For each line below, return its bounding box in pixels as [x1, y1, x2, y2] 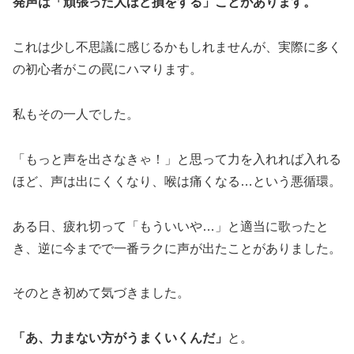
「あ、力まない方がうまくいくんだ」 [13, 331, 228, 345]
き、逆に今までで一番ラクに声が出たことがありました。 [13, 241, 341, 255]
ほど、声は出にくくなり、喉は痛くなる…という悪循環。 [13, 174, 341, 188]
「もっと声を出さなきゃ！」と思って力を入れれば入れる [13, 152, 341, 166]
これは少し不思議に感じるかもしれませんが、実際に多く [13, 40, 341, 55]
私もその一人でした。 [13, 107, 139, 122]
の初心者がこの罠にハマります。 [13, 62, 202, 77]
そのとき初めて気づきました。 [13, 286, 190, 300]
